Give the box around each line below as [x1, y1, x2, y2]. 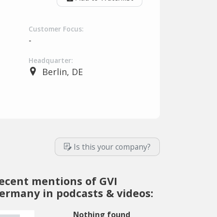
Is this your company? [74, 141, 151, 152]
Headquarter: [29, 56, 73, 65]
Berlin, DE [42, 66, 83, 77]
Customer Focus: [29, 25, 83, 33]
